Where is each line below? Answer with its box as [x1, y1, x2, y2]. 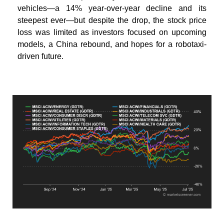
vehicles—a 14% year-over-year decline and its [17, 3, 206, 12]
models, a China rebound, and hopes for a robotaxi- [17, 39, 206, 48]
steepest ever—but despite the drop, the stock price [17, 15, 206, 24]
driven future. [17, 51, 63, 60]
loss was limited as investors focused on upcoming [17, 27, 206, 36]
